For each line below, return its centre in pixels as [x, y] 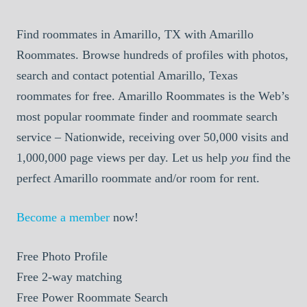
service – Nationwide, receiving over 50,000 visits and [152, 137]
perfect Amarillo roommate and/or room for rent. [138, 178]
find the [270, 157]
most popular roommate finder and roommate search [147, 116]
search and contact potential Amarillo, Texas [127, 75]
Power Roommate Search [103, 297]
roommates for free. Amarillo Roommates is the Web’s [153, 96]
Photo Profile [73, 256]
